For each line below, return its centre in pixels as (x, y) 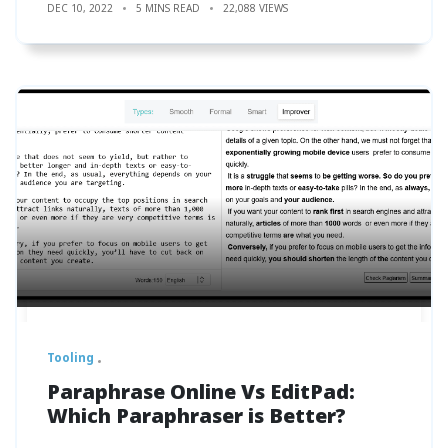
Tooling (70, 357)
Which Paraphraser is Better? (196, 415)
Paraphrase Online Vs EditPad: (201, 391)
